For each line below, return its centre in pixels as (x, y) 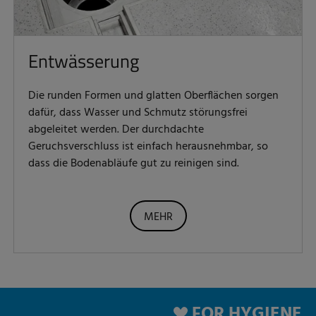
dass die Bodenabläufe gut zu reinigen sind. (134, 163)
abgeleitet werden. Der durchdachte (116, 129)
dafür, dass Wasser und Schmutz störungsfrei (138, 113)
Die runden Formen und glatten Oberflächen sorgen (153, 96)
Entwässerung (84, 61)
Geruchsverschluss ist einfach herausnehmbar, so (148, 146)
